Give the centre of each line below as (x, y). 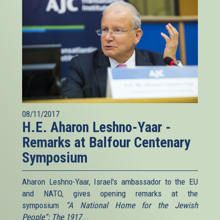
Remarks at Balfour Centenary (106, 142)
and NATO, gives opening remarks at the (110, 193)
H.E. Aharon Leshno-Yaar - (96, 127)
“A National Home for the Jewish (132, 205)
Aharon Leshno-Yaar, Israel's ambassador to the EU (110, 181)
